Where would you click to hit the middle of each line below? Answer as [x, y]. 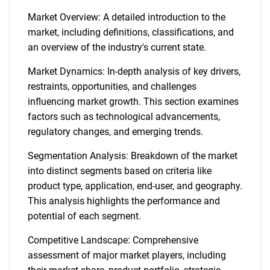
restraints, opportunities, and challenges [112, 86]
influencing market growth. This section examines [133, 102]
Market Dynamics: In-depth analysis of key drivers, [134, 71]
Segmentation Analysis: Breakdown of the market [133, 156]
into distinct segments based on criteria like [120, 171]
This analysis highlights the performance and [124, 201]
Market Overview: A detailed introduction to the [127, 17]
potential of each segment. [84, 216]
